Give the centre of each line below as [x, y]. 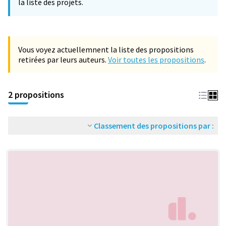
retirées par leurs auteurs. [63, 60]
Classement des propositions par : [154, 126]
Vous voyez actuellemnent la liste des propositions [106, 49]
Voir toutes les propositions [156, 60]
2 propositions [36, 95]
